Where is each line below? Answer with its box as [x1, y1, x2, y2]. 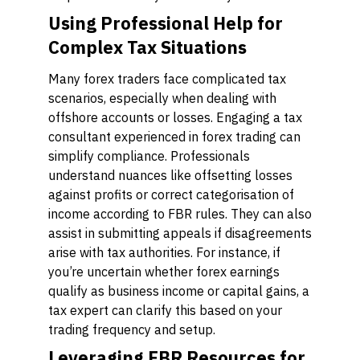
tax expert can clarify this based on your [48, 302, 282, 318]
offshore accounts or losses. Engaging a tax [48, 109, 302, 125]
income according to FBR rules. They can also [48, 206, 312, 222]
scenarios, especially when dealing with [48, 90, 276, 106]
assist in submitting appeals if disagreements [48, 225, 312, 241]
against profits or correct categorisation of [48, 186, 294, 202]
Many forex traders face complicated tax [48, 71, 286, 87]
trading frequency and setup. [48, 321, 215, 337]
